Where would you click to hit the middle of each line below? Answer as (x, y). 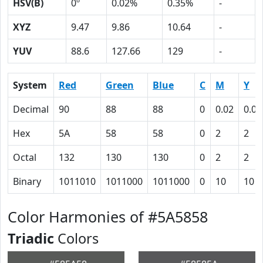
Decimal (31, 109)
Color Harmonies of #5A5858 (108, 217)
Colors (76, 238)
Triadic (31, 238)
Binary (27, 181)
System (30, 85)
